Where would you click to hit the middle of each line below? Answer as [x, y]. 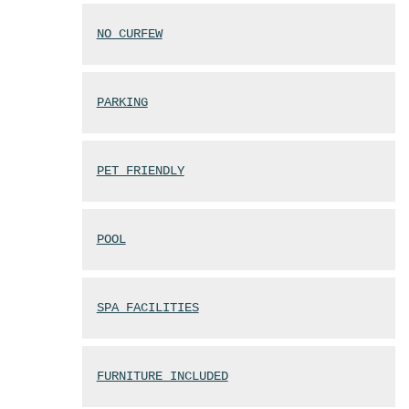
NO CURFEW [129, 34]
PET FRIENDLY [140, 171]
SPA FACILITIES [147, 308]
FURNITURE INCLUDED [162, 377]
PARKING [122, 103]
